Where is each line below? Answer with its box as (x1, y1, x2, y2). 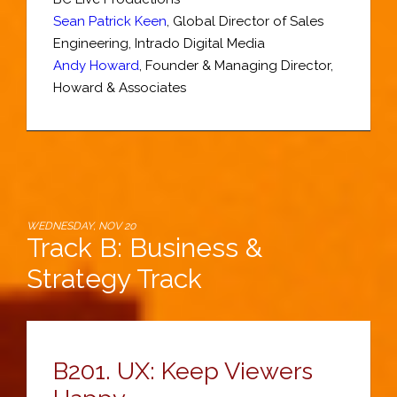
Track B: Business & (27, 232, 262, 263)
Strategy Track (27, 263, 202, 294)
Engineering (53, 35, 128, 51)
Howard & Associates (53, 80, 186, 96)
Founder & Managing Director (145, 58, 331, 74)
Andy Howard (53, 58, 139, 74)
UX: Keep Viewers (117, 357, 313, 385)
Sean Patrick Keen (53, 13, 167, 29)
